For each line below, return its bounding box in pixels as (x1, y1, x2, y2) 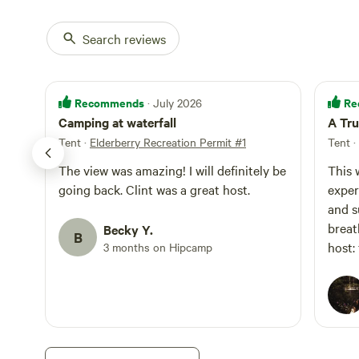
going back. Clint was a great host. (58, 180, 250, 198)
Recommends (75, 94, 144, 111)
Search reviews (83, 30, 166, 47)
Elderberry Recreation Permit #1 (90, 134, 246, 150)
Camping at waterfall (58, 113, 176, 131)
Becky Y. (103, 220, 153, 238)
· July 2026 (147, 95, 202, 111)
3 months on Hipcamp (103, 239, 212, 255)
